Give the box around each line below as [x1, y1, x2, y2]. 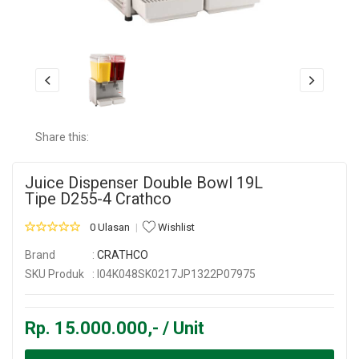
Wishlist [155, 220, 195, 233]
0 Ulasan [90, 220, 130, 233]
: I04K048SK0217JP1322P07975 [92, 267, 256, 280]
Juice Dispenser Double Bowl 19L [25, 172, 263, 192]
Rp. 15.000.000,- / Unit [25, 317, 204, 338]
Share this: [35, 130, 89, 143]
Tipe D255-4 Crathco [25, 188, 171, 208]
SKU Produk [25, 267, 84, 280]
